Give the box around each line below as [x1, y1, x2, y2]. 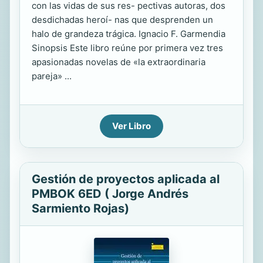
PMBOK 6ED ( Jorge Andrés [32, 187, 188, 201]
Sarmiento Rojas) [32, 201, 129, 215]
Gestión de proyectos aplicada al [32, 172, 220, 186]
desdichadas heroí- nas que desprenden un [32, 14, 213, 25]
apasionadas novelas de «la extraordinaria [32, 56, 205, 68]
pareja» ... [32, 70, 72, 82]
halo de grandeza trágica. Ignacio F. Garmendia [32, 28, 225, 39]
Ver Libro [112, 120, 151, 131]
